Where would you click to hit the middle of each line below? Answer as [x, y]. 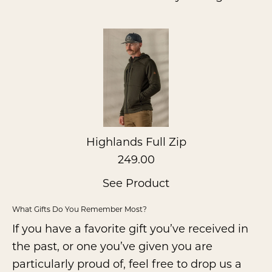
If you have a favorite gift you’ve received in [130, 229]
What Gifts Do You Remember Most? [80, 209]
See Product [136, 183]
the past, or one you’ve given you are [112, 246]
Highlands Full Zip [136, 142]
